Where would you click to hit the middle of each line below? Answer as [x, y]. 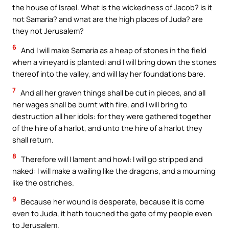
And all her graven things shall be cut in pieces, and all [112, 93]
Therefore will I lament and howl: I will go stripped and [111, 159]
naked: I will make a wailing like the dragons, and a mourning [114, 170]
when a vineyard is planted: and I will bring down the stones [114, 62]
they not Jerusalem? [48, 31]
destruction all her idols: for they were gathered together [112, 116]
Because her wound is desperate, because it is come [112, 202]
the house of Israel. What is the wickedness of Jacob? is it [112, 7]
